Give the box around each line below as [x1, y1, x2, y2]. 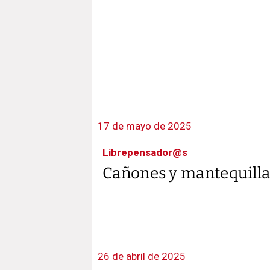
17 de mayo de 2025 [98, 119, 192, 132]
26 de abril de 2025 [98, 250, 186, 262]
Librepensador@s [102, 146, 187, 159]
